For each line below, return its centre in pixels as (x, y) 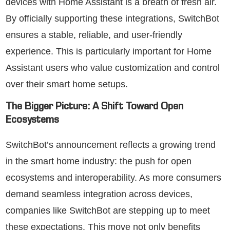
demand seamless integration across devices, (99, 194)
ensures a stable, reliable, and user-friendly (94, 35)
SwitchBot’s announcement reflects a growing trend (111, 145)
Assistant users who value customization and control (113, 68)
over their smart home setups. (67, 84)
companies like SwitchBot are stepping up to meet (108, 210)
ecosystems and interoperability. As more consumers (113, 177)
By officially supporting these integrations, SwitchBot (112, 18)
